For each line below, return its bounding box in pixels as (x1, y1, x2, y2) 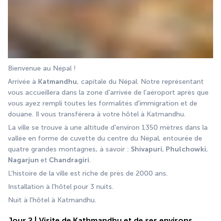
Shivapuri (131, 145, 162, 154)
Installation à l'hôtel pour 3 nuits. (8, 183, 113, 191)
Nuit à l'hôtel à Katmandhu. (8, 196, 96, 205)
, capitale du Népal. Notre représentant (77, 77, 204, 86)
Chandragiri (47, 156, 89, 165)
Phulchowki (164, 145, 206, 154)
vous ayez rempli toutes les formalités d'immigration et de (8, 99, 197, 108)
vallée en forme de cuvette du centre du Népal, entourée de (8, 134, 202, 143)
